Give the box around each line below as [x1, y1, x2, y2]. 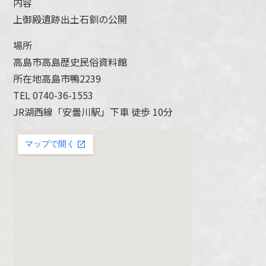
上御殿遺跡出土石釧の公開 [13, 12, 128, 27]
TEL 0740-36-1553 [13, 88, 94, 103]
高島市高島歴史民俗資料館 [13, 55, 128, 69]
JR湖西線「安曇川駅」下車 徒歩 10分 [13, 104, 173, 119]
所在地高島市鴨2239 [13, 71, 102, 86]
